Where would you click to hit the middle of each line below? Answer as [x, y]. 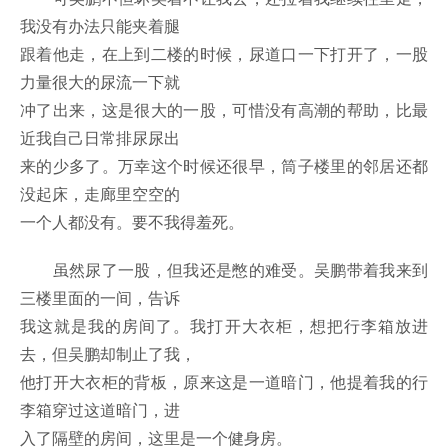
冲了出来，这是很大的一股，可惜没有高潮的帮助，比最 [224, 110]
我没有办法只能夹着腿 [100, 26]
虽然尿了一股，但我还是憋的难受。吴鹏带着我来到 [224, 270]
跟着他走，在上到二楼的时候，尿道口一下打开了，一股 [224, 54]
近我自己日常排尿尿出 [100, 138]
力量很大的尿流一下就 [100, 82]
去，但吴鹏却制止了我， [108, 354]
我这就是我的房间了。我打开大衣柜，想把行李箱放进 [224, 326]
